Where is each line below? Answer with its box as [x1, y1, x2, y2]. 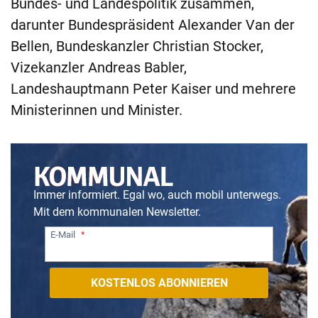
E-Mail [50, 229, 75, 240]
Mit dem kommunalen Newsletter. [33, 205, 201, 219]
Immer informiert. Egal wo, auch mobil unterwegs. [33, 188, 281, 202]
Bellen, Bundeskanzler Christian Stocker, [11, 38, 263, 55]
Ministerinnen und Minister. [11, 102, 182, 119]
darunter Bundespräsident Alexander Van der [11, 16, 295, 34]
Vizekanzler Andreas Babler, [11, 59, 187, 77]
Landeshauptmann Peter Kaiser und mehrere [11, 80, 296, 98]
